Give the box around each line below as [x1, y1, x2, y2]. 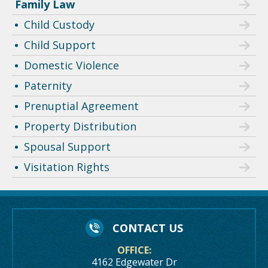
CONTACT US [112, 221, 183, 236]
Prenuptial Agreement [24, 99, 139, 114]
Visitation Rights [24, 160, 109, 175]
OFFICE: [117, 243, 151, 257]
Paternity [24, 78, 72, 93]
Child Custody [24, 17, 95, 32]
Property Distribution [24, 119, 136, 134]
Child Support [24, 38, 96, 53]
